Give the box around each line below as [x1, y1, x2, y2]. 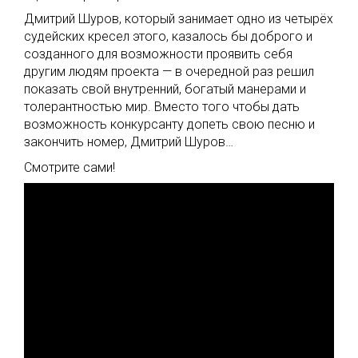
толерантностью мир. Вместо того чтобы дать [24, 99, 300, 114]
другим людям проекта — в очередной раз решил [24, 64, 314, 79]
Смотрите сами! [24, 160, 115, 175]
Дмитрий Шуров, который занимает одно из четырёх [24, 11, 333, 26]
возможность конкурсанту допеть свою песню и [24, 117, 315, 132]
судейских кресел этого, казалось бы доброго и [24, 29, 312, 44]
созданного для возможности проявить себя [24, 46, 292, 62]
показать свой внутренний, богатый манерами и [24, 82, 306, 97]
